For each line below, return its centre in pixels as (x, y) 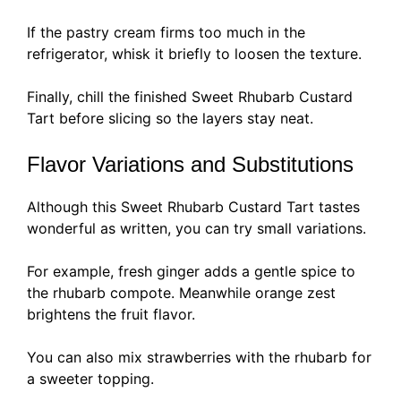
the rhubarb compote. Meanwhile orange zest (181, 293)
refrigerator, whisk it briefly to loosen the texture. (194, 54)
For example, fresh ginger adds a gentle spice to (191, 272)
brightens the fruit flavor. (111, 315)
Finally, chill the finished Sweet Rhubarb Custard (190, 97)
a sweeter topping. (90, 379)
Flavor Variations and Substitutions (190, 165)
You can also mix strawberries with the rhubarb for (199, 358)
